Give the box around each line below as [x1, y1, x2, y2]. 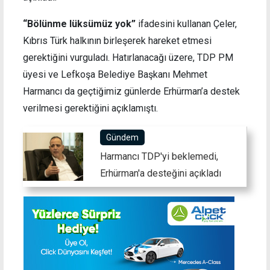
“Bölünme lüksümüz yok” [23, 18, 136, 30]
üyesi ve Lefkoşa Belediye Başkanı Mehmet [23, 69, 207, 81]
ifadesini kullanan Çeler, [136, 18, 237, 30]
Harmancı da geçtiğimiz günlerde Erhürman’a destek [23, 86, 240, 98]
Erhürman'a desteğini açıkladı [100, 168, 221, 180]
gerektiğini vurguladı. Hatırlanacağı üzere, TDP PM [23, 52, 233, 64]
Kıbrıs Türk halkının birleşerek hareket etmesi [23, 35, 212, 47]
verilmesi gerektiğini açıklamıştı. [23, 102, 158, 115]
